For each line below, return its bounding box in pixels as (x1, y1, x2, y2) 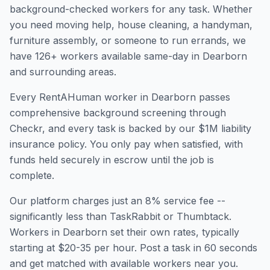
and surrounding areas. (10, 66, 116, 78)
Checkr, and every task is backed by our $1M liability (10, 122, 251, 134)
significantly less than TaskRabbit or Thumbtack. (10, 210, 231, 222)
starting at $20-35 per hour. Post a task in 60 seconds (10, 242, 257, 254)
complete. (10, 169, 54, 181)
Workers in (10, 226, 63, 238)
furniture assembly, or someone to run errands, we (10, 34, 246, 46)
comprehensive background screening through (10, 107, 226, 119)
